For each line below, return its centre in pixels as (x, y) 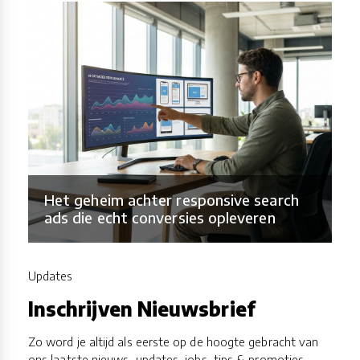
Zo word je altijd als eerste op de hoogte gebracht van (174, 342)
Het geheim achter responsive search (172, 200)
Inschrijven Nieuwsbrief (142, 309)
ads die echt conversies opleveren (160, 218)
